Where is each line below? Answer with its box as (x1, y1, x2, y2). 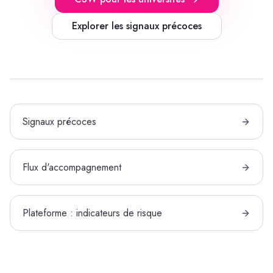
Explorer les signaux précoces (71, 19, 202, 33)
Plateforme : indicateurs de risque (23, 206, 162, 220)
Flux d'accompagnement (23, 160, 121, 174)
